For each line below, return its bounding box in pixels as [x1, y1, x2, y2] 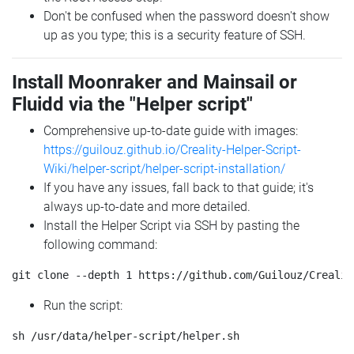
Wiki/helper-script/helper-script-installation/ [43, 161, 285, 177]
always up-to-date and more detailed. [43, 199, 250, 215]
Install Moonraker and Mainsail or [12, 71, 297, 94]
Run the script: [43, 298, 122, 314]
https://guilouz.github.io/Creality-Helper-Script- [43, 142, 301, 158]
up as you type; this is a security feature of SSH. [43, 28, 306, 43]
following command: [43, 237, 157, 253]
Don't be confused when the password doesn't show [43, 9, 330, 24]
